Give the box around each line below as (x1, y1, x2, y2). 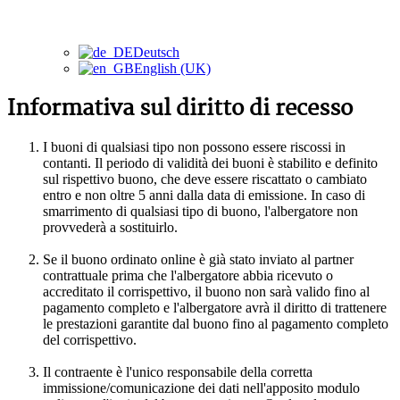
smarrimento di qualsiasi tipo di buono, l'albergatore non (43, 204, 358, 220)
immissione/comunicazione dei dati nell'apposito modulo (43, 380, 360, 396)
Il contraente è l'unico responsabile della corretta (43, 364, 312, 380)
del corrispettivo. (43, 332, 137, 348)
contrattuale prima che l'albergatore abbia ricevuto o (43, 268, 333, 284)
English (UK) (134, 61, 211, 77)
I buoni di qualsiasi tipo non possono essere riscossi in (43, 139, 346, 155)
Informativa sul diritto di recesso (7, 95, 353, 122)
